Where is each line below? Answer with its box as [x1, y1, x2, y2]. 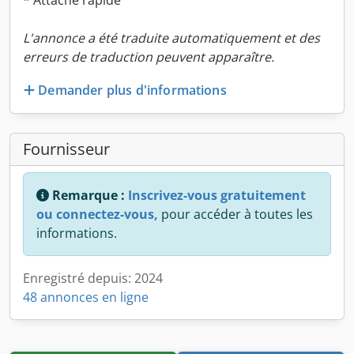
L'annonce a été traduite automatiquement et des [23, 29, 320, 47]
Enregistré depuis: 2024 [23, 269, 163, 287]
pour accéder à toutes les [158, 205, 313, 223]
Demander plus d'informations [38, 81, 227, 99]
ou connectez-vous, [36, 205, 158, 223]
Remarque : [49, 186, 128, 204]
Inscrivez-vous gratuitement [128, 186, 306, 204]
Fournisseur [23, 137, 110, 160]
